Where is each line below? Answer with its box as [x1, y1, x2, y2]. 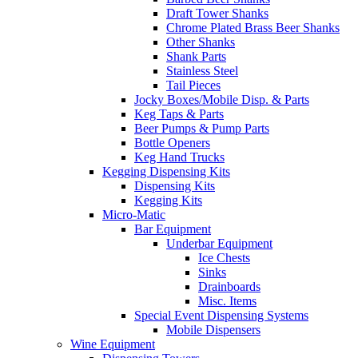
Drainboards [198, 280, 261, 294]
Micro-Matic [102, 208, 165, 222]
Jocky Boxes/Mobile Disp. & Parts [134, 93, 309, 107]
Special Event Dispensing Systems [134, 308, 308, 323]
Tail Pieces [166, 78, 221, 93]
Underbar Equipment [166, 237, 272, 251]
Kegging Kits [134, 193, 202, 208]
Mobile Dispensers [166, 323, 261, 337]
